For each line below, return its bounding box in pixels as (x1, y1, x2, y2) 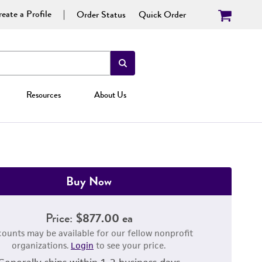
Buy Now (66, 172, 112, 190)
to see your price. (94, 240, 166, 251)
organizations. (12, 240, 71, 251)
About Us (94, 88, 126, 101)
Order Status (77, 7, 126, 22)
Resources (26, 88, 61, 101)
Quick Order (139, 7, 186, 22)
